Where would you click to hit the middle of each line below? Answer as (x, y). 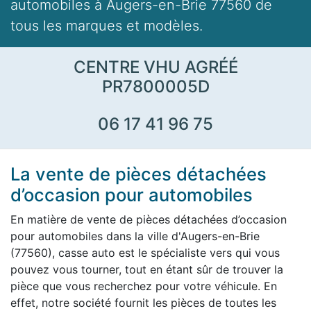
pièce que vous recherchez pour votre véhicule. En (144, 286)
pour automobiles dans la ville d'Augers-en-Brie (135, 236)
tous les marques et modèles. (107, 26)
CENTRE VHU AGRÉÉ (155, 67)
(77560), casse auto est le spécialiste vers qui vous (145, 253)
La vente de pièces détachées (138, 174)
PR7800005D (155, 87)
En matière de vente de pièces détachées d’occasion (149, 220)
